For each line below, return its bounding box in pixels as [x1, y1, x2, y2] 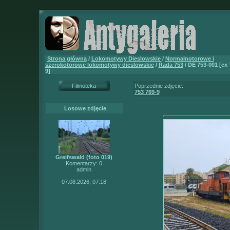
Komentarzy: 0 [66, 160, 102, 166]
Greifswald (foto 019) [55, 154, 112, 160]
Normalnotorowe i [165, 55, 214, 62]
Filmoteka [72, 83, 96, 89]
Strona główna [47, 55, 87, 62]
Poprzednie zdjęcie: [134, 83, 183, 89]
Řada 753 [158, 62, 183, 68]
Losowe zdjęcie [64, 105, 106, 111]
